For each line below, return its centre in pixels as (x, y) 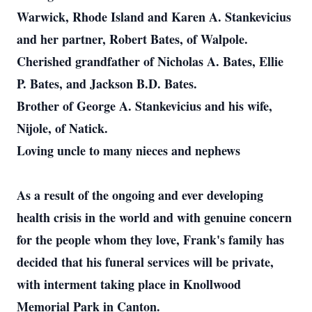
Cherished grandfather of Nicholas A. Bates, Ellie (150, 61)
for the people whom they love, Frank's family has (150, 240)
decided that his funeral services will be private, (145, 262)
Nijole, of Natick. (62, 128)
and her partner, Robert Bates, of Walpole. (132, 39)
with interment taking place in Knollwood (129, 284)
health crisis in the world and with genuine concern (154, 217)
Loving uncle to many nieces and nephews (128, 150)
